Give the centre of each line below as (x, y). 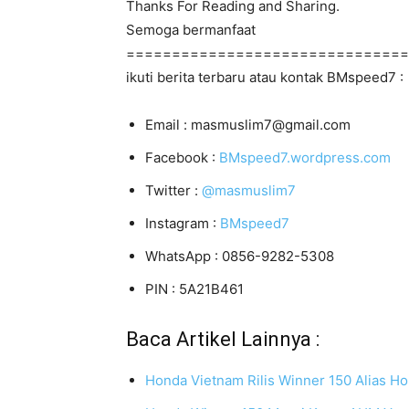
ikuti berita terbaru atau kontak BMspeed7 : (265, 77)
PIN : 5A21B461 (194, 289)
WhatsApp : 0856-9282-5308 (240, 256)
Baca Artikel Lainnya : (223, 339)
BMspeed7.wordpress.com (305, 157)
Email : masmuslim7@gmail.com (248, 125)
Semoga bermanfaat (191, 30)
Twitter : (173, 190)
